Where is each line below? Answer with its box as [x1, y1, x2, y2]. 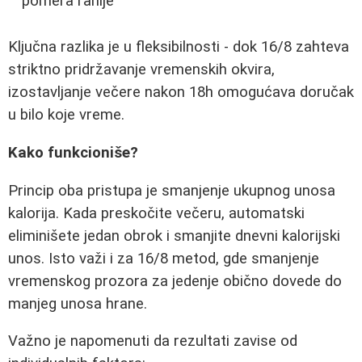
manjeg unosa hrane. [8, 294, 147, 313]
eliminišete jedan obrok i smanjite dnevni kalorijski [8, 226, 340, 245]
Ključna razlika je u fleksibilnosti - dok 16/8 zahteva [8, 38, 349, 57]
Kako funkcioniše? [8, 144, 138, 162]
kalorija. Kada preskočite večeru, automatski [8, 204, 305, 222]
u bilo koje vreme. [8, 106, 124, 124]
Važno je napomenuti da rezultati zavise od [8, 332, 297, 351]
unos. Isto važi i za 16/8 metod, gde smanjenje [8, 249, 319, 267]
